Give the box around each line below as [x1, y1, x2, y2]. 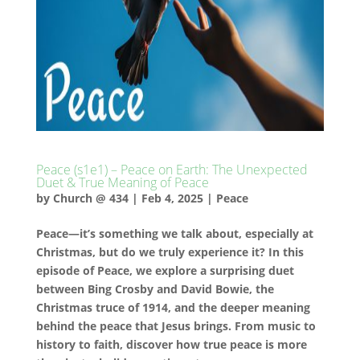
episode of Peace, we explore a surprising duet [35, 263, 294, 278]
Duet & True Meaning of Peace [35, 174, 209, 191]
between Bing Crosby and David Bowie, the [35, 281, 274, 297]
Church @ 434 [52, 190, 129, 206]
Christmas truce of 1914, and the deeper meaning [35, 300, 310, 315]
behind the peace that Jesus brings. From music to [35, 318, 316, 333]
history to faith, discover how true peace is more [35, 337, 307, 352]
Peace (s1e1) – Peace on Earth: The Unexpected [35, 161, 308, 178]
